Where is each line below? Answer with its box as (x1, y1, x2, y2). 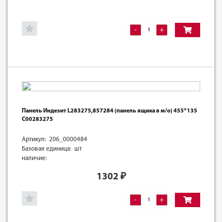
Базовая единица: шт (22, 145, 82, 152)
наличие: (22, 155, 47, 162)
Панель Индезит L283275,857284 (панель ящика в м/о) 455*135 (22, 108, 197, 114)
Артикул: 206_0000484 (22, 136, 87, 143)
